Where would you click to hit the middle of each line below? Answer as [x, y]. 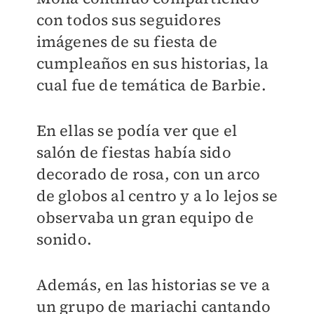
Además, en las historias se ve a [153, 285]
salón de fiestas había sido [134, 152]
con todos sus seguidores [129, 20]
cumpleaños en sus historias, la [152, 63]
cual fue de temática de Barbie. [151, 85]
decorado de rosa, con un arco [148, 174]
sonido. [64, 239]
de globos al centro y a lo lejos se [157, 196]
